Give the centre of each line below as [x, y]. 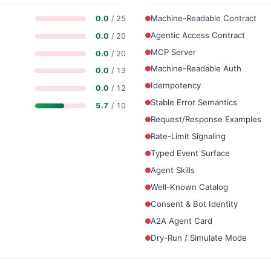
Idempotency [176, 86]
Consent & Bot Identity [194, 204]
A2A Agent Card [181, 220]
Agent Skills [173, 170]
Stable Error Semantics [194, 103]
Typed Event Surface [190, 153]
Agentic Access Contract [198, 35]
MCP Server [173, 52]
